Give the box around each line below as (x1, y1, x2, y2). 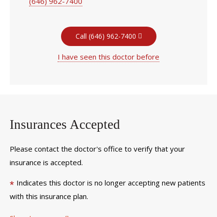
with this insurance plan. (10, 191, 88, 201)
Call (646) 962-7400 (75, 31, 136, 41)
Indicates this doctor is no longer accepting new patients (16, 178, 205, 187)
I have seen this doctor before (58, 52, 159, 62)
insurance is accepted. (10, 157, 83, 167)
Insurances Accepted (10, 117, 120, 132)
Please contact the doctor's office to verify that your (10, 143, 185, 154)
